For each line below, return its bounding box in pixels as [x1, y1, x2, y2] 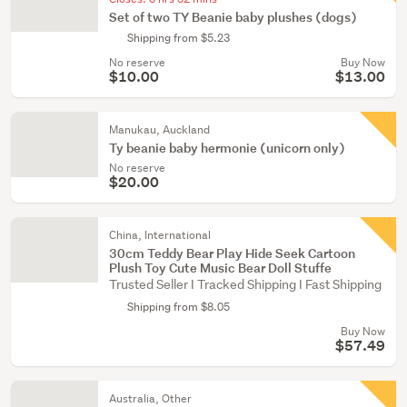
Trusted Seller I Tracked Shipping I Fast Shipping [109, 276, 382, 293]
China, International [109, 227, 211, 243]
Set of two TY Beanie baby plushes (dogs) [109, 8, 357, 25]
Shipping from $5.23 [127, 30, 230, 45]
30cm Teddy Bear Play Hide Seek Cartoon [109, 244, 355, 262]
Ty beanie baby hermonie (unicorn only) [109, 139, 345, 156]
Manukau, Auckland [109, 122, 210, 137]
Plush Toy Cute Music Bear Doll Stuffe [109, 259, 332, 276]
